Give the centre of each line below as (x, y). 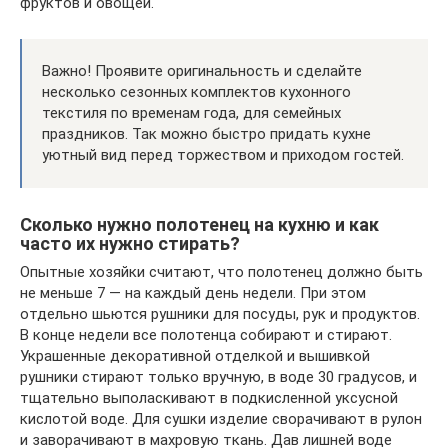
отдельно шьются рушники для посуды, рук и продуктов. (220, 313)
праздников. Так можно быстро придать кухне (206, 133)
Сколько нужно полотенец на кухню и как (199, 224)
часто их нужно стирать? (130, 243)
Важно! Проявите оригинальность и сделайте (202, 70)
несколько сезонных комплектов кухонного (196, 91)
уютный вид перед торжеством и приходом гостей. (223, 154)
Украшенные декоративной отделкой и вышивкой (195, 355)
